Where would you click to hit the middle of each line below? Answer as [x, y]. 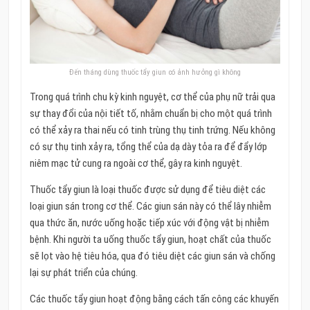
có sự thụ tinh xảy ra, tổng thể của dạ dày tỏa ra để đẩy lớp [148, 147]
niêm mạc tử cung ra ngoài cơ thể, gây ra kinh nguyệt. [136, 164]
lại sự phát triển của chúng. [83, 273]
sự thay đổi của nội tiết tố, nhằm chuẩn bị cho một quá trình [151, 114]
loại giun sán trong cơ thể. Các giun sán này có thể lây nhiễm [150, 207]
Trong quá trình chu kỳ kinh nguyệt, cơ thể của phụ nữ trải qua [152, 97]
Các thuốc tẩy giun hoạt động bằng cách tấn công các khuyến [154, 299]
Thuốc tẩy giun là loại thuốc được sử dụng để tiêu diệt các [147, 190]
